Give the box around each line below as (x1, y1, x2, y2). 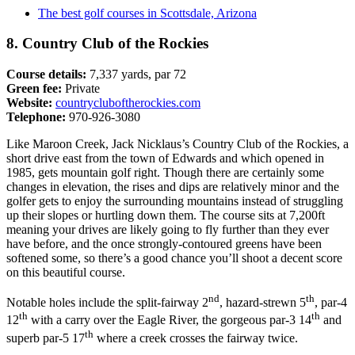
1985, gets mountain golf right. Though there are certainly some (6, 166, 324, 180)
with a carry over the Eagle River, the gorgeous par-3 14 (28, 313, 311, 327)
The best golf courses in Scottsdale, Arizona (38, 6, 257, 20)
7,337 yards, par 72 (90, 67, 186, 82)
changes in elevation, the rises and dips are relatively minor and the (6, 180, 339, 194)
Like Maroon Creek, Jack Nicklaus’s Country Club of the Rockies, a (6, 137, 349, 151)
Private (62, 82, 100, 96)
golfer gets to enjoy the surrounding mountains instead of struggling (6, 194, 343, 208)
